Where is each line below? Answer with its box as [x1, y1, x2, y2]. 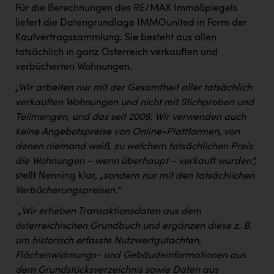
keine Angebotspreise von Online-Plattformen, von [15, 127, 240, 138]
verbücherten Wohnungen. [15, 62, 132, 73]
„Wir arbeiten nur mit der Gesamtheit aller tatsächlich [15, 83, 252, 94]
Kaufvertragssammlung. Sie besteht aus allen [15, 33, 217, 43]
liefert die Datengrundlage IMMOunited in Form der [15, 18, 247, 29]
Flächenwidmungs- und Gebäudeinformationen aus [15, 251, 246, 261]
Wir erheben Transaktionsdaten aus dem [21, 207, 201, 217]
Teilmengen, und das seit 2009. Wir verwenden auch [15, 113, 246, 123]
